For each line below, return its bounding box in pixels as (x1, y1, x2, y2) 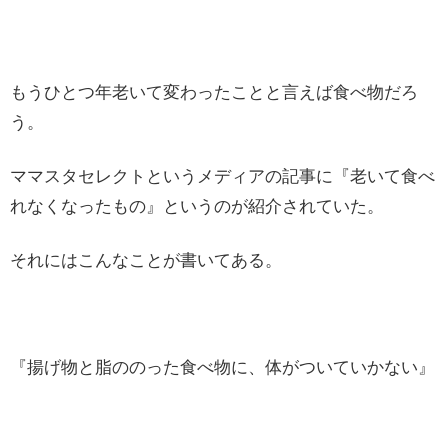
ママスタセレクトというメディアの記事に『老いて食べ (10, 166, 435, 186)
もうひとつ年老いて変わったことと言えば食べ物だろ (10, 83, 418, 103)
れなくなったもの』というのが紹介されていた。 (10, 196, 384, 216)
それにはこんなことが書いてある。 (10, 250, 282, 270)
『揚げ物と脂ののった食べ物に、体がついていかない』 (10, 358, 435, 378)
